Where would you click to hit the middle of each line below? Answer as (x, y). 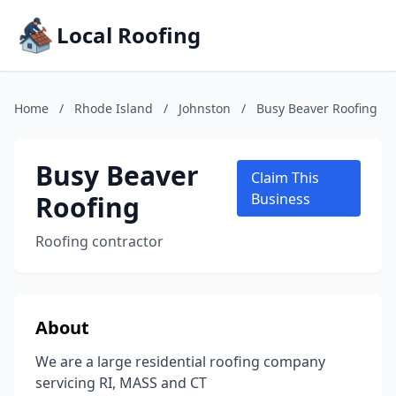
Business (280, 199)
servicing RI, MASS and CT (121, 383)
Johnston (205, 108)
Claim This (285, 178)
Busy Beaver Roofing (317, 108)
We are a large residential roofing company (180, 362)
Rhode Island (114, 108)
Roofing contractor (99, 241)
